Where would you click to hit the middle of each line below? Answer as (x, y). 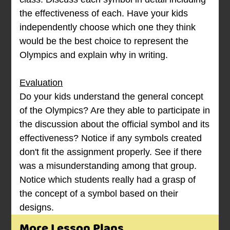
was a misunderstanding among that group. (108, 166)
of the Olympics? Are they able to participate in (115, 111)
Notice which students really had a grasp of (108, 180)
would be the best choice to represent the (104, 41)
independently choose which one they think (108, 27)
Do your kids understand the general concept (112, 97)
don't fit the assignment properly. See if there (111, 152)
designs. (37, 208)
